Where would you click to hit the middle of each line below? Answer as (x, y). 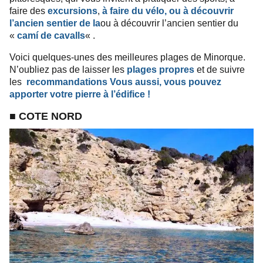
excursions (73, 11)
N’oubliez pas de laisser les (68, 70)
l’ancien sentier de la (55, 23)
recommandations (67, 82)
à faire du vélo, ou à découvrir (168, 11)
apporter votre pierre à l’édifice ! (80, 95)
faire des (28, 11)
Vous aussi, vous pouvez (166, 82)
